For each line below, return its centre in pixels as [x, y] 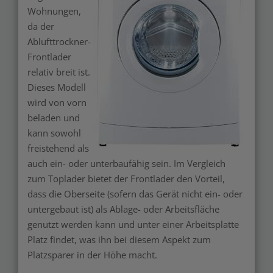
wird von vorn [57, 102]
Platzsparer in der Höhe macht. [94, 254]
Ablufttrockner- [59, 41]
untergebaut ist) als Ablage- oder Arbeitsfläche [123, 209]
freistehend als [58, 148]
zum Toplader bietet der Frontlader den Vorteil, [126, 178]
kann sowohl [54, 133]
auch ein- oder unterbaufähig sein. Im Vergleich [126, 163]
